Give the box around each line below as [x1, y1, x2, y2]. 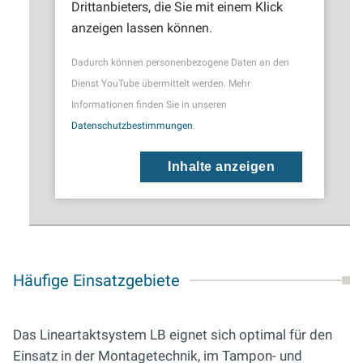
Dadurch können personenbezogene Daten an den [71, 57, 289, 69]
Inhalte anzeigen [168, 160, 275, 174]
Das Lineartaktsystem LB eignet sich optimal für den [13, 327, 332, 344]
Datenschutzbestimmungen [71, 120, 193, 132]
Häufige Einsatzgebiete [13, 271, 180, 291]
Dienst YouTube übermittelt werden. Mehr [71, 78, 250, 90]
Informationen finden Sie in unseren [71, 99, 227, 111]
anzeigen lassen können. [71, 20, 212, 36]
